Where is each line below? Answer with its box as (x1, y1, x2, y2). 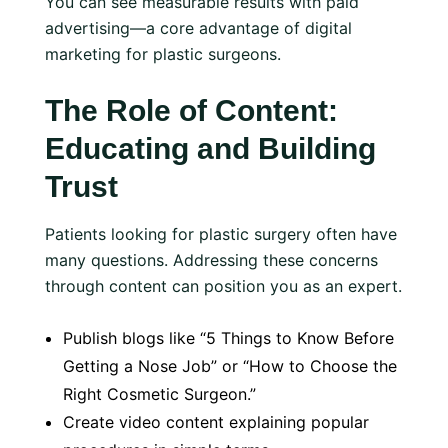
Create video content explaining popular (63, 412, 369, 432)
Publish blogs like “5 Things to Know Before (63, 328, 394, 348)
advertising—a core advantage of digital (45, 18, 352, 38)
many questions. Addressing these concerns (45, 250, 378, 270)
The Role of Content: (45, 94, 338, 127)
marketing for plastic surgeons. (45, 44, 281, 64)
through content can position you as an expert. (45, 276, 402, 296)
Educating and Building (45, 132, 376, 165)
